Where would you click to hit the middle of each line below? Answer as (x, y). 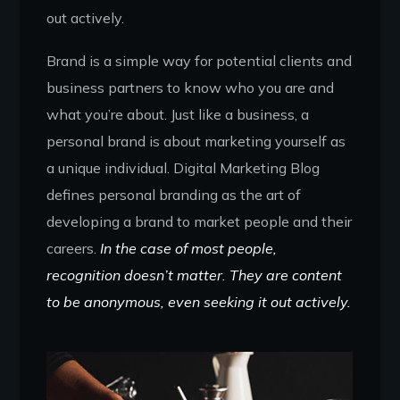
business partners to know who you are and (191, 87)
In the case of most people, (189, 248)
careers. (74, 248)
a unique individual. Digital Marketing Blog (183, 167)
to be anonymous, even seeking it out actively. (199, 301)
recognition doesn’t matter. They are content (195, 275)
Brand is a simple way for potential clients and (200, 60)
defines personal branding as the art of (174, 194)
